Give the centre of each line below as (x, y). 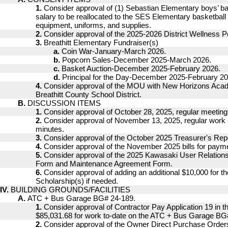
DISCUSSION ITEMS (64, 103)
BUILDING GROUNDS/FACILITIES (70, 190)
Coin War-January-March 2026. (114, 51)
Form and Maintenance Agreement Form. (104, 164)
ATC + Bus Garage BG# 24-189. (81, 198)
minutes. (50, 129)
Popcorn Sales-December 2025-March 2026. (137, 60)
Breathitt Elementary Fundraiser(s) (101, 42)
